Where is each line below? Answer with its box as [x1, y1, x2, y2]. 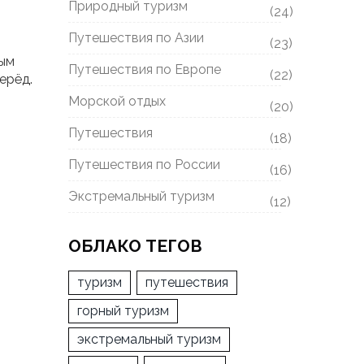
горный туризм [76, 302, 169, 318]
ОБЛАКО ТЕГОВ [67, 236, 202, 257]
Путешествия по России [67, 157, 220, 173]
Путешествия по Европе [67, 62, 221, 78]
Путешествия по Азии [67, 30, 204, 46]
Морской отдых [67, 93, 166, 110]
